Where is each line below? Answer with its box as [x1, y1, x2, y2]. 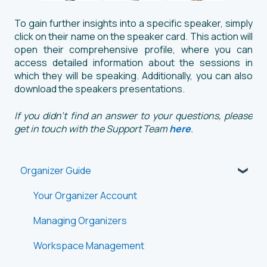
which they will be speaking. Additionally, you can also [14, 69, 253, 83]
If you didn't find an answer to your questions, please [14, 108, 253, 122]
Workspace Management [33, 238, 144, 252]
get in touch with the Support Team [14, 122, 169, 135]
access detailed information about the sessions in [14, 56, 253, 70]
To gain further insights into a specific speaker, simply [14, 17, 253, 30]
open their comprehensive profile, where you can [14, 43, 253, 57]
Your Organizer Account [33, 188, 137, 202]
